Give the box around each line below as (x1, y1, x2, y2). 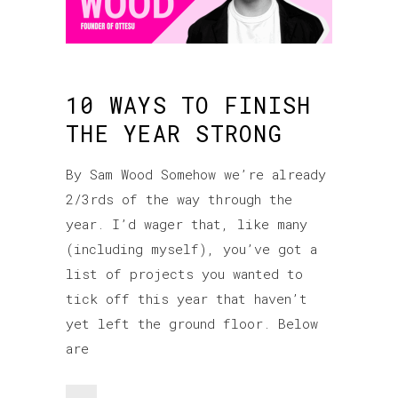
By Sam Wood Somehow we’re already (66, 164, 326, 183)
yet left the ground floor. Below (66, 314, 318, 332)
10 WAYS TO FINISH (66, 90, 312, 120)
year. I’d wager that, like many (66, 214, 307, 233)
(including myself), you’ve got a (66, 239, 317, 258)
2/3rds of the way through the (66, 189, 292, 208)
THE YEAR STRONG (66, 118, 283, 148)
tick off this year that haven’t (66, 289, 307, 307)
